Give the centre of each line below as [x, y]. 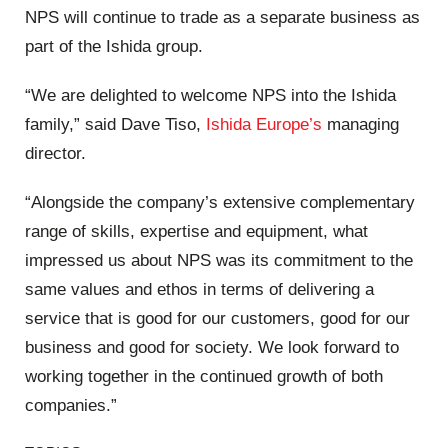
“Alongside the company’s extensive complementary [220, 203]
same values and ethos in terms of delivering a [199, 290]
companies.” [71, 406]
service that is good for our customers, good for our [217, 319]
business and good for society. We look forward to [212, 348]
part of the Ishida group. [114, 46]
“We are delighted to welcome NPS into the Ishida [210, 96]
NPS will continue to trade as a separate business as [222, 17]
